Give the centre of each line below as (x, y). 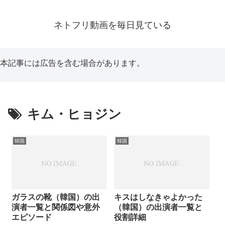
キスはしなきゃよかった (158, 197)
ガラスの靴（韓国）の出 (56, 197)
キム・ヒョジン (74, 114)
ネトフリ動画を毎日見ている (113, 25)
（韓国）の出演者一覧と (158, 207)
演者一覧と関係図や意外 (56, 207)
